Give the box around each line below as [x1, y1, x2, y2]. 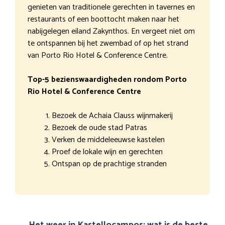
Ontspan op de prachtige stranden [52, 157, 167, 171]
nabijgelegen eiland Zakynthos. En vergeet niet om [28, 24, 195, 38]
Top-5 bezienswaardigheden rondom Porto [28, 72, 187, 86]
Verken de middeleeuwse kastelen [52, 133, 165, 147]
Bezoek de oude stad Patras [52, 121, 147, 135]
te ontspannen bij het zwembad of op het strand [28, 36, 188, 50]
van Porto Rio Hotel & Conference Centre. [28, 48, 168, 62]
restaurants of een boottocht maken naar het [28, 12, 179, 26]
